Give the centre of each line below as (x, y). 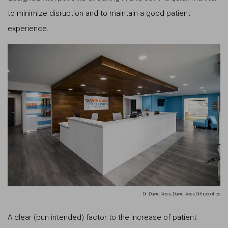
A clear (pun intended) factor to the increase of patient (102, 217)
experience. (28, 28)
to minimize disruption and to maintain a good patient (99, 13)
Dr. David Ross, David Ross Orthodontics (181, 194)
